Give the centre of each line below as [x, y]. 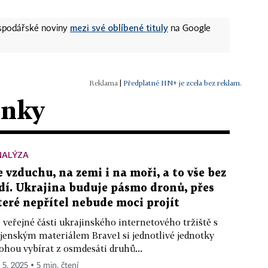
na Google [189, 28]
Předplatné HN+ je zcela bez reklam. [182, 83]
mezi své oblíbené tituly [119, 27]
